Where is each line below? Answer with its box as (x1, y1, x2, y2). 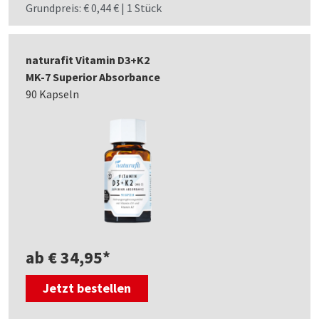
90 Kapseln (26, 87, 79, 102)
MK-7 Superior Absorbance (26, 70, 160, 85)
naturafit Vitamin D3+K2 (26, 53, 150, 68)
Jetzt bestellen (43, 280, 131, 297)
